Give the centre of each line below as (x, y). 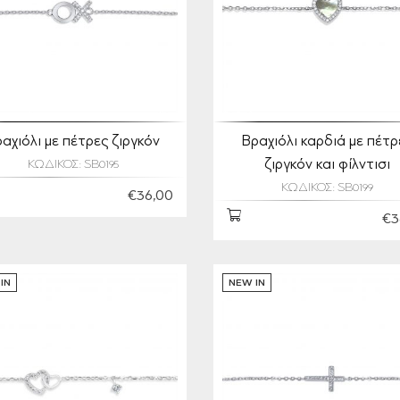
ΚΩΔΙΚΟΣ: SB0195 (73, 165)
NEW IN (247, 283)
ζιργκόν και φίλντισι (327, 165)
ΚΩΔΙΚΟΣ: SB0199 (327, 188)
